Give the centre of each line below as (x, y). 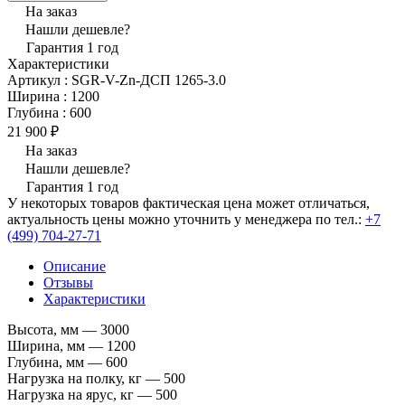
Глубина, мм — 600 (67, 362)
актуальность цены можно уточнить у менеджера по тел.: (186, 219)
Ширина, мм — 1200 (71, 345)
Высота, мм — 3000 (68, 329)
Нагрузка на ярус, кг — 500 (92, 394)
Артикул (36, 80)
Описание (75, 266)
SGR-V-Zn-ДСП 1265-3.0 (149, 80)
